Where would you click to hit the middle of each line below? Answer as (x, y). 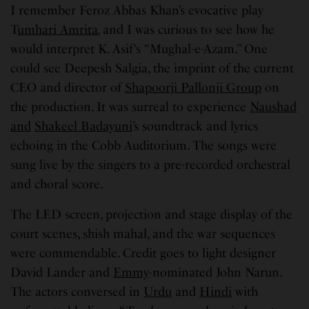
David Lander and (62, 272)
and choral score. (58, 184)
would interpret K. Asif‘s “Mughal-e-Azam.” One (139, 49)
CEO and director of (68, 87)
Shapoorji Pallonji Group (193, 87)
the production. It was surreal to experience (130, 107)
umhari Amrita (58, 29)
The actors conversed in (77, 291)
